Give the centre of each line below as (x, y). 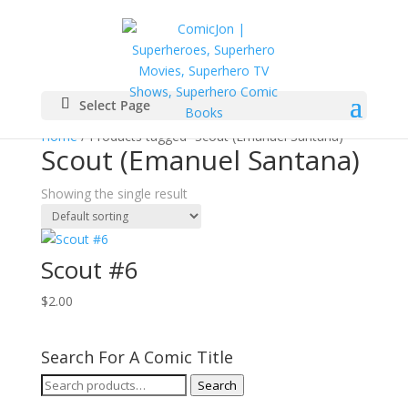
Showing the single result (114, 194)
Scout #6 (89, 270)
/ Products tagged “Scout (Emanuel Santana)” (212, 136)
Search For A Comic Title (137, 357)
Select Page (114, 105)
